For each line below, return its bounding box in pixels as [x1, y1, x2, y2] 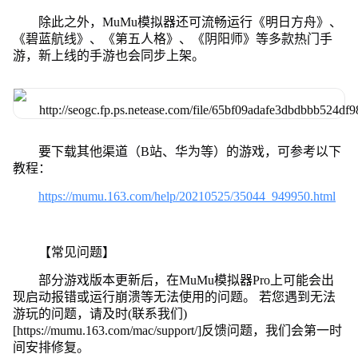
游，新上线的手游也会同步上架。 [12, 48, 205, 62]
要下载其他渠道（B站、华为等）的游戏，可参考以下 [38, 144, 341, 158]
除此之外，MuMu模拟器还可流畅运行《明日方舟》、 [38, 14, 342, 29]
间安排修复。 [12, 340, 89, 354]
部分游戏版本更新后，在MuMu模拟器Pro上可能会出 [38, 272, 334, 287]
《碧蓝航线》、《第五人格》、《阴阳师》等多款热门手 [12, 31, 332, 46]
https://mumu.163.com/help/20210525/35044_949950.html [38, 189, 336, 203]
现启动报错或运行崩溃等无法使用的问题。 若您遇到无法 [12, 289, 336, 304]
